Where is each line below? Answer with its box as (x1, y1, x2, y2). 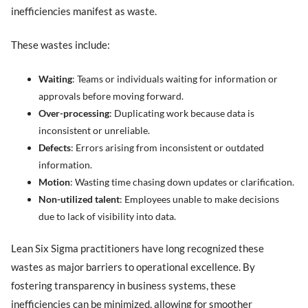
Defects (38, 141, 71, 153)
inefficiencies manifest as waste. (11, 4, 157, 17)
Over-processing (38, 107, 110, 119)
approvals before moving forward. (38, 89, 184, 102)
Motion (38, 175, 71, 188)
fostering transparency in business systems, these (11, 279, 236, 292)
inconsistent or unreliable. (38, 124, 151, 136)
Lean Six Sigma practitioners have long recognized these (11, 242, 265, 255)
